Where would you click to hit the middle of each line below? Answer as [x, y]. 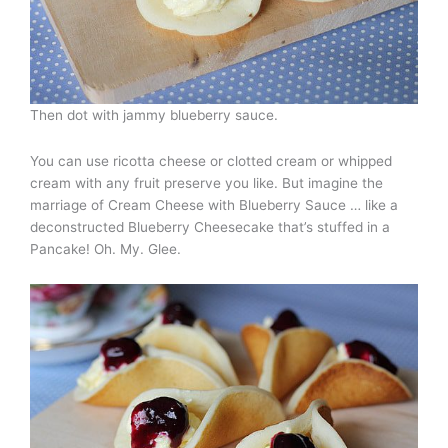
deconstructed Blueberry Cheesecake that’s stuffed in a [210, 227]
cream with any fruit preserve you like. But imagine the [206, 183]
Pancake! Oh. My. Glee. [105, 249]
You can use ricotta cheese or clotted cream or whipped [211, 161]
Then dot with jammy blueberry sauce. [154, 115]
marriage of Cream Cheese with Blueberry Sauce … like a [214, 205]
